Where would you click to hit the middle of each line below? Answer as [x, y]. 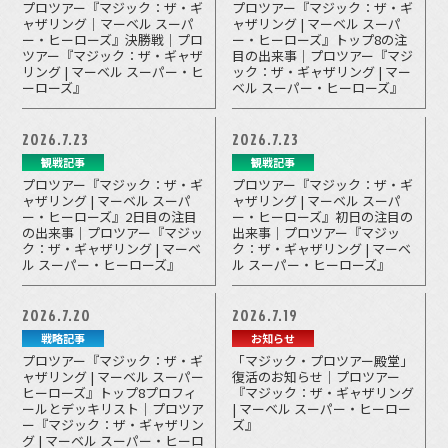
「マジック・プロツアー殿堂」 [323, 361]
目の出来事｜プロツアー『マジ [323, 56]
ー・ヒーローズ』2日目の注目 [110, 216]
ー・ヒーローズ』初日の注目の [323, 216]
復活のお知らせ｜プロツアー [316, 377]
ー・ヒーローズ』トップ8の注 [320, 40]
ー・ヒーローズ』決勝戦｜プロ [113, 40]
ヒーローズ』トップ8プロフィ [110, 393]
